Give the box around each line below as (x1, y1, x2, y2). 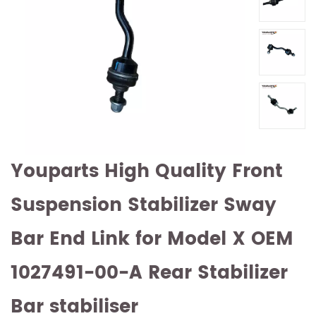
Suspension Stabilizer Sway (11, 190, 276, 221)
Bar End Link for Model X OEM (11, 224, 293, 255)
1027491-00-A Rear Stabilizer (11, 257, 288, 288)
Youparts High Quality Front (11, 156, 283, 187)
